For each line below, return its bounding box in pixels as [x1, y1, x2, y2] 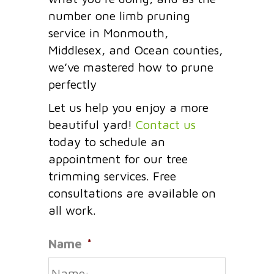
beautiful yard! [48, 117, 136, 131]
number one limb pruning [48, 8, 190, 23]
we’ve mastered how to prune [48, 59, 213, 74]
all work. [48, 202, 96, 217]
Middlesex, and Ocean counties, [48, 42, 223, 57]
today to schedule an [48, 134, 165, 149]
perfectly [48, 76, 97, 91]
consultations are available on [48, 185, 216, 200]
